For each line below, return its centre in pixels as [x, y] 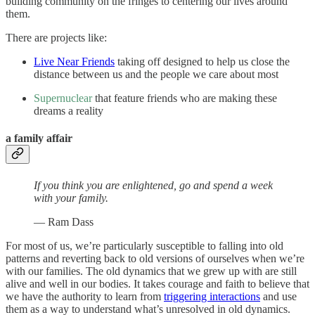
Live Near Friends [74, 61]
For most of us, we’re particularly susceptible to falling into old [144, 245]
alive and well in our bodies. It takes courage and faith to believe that [157, 283]
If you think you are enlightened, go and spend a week [153, 185]
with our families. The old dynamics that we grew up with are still [151, 271]
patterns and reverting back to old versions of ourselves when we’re [155, 258]
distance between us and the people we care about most [156, 74]
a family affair [39, 139]
